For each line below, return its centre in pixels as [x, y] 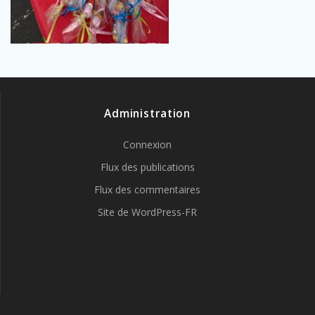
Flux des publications [147, 167]
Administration [147, 114]
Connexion [147, 144]
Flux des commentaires [147, 189]
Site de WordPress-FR [147, 212]
